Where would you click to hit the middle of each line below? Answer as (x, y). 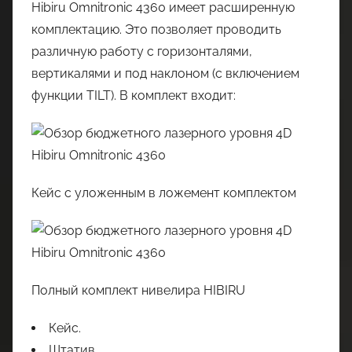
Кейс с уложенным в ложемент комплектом (164, 193)
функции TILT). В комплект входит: (134, 95)
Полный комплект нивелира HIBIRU (138, 290)
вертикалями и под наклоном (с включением (165, 73)
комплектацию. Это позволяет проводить (156, 29)
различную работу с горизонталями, (142, 51)
